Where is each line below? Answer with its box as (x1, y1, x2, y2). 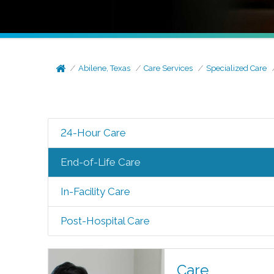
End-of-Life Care (60, 156, 141, 168)
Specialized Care (206, 64, 267, 73)
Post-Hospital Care (60, 215, 150, 227)
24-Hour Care (60, 127, 126, 139)
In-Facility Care (60, 185, 130, 198)
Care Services (144, 64, 193, 73)
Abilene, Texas (78, 64, 131, 73)
